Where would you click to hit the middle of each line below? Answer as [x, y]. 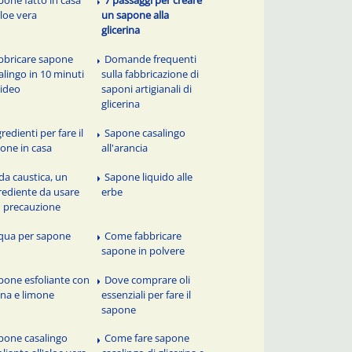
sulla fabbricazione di [150, 73]
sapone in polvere [143, 250]
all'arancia [125, 147]
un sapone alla [136, 15]
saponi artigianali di [147, 88]
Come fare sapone [147, 338]
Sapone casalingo [145, 132]
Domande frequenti [151, 59]
